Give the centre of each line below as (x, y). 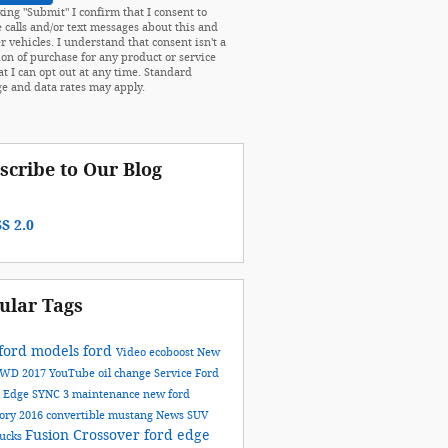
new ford (166, 394)
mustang (131, 415)
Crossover (108, 435)
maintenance (107, 394)
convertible (76, 415)
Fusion (48, 435)
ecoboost (172, 352)
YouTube (73, 373)
